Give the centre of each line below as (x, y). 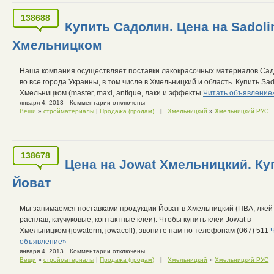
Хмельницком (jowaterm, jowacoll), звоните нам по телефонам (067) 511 (145, 230)
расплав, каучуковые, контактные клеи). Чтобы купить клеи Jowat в (135, 219)
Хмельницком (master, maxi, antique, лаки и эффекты (111, 93)
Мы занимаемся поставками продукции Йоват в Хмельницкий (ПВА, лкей (146, 208)
